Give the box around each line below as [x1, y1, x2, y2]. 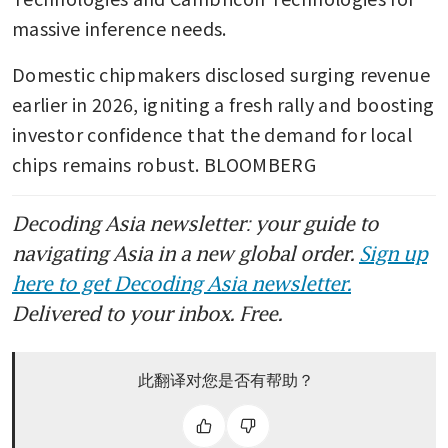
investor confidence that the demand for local [12, 120, 413, 147]
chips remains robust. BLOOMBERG [12, 150, 317, 177]
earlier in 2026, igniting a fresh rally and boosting [12, 90, 435, 117]
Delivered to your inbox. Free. [12, 300, 282, 325]
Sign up [359, 240, 427, 265]
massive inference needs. [12, 14, 227, 41]
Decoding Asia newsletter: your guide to [12, 210, 378, 235]
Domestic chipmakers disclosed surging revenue [12, 60, 431, 87]
